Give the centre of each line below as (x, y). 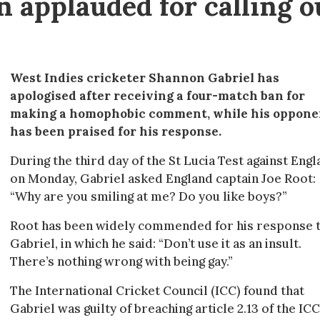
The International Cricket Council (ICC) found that (157, 291)
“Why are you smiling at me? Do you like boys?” (149, 196)
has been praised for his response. (116, 131)
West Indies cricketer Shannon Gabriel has (145, 78)
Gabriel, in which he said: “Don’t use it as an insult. (156, 244)
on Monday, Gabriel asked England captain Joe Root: (163, 179)
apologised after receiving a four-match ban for (157, 96)
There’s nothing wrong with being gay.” (121, 261)
